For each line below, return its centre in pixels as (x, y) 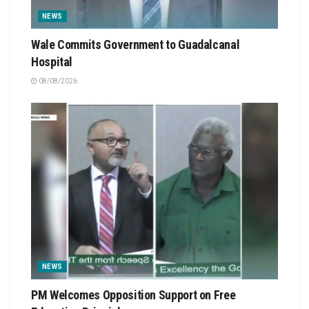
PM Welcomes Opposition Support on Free (133, 295)
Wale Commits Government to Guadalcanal (136, 44)
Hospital (52, 61)
